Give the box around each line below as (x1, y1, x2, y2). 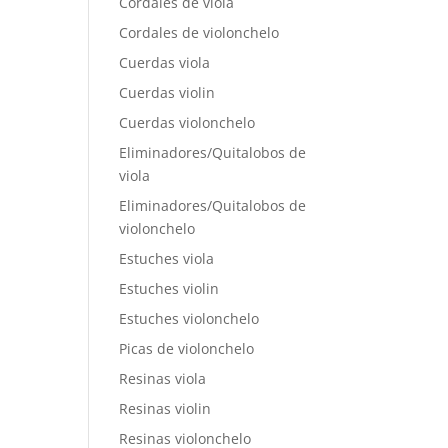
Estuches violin (119, 279, 220, 298)
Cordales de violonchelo (119, 23, 280, 42)
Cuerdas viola (119, 53, 211, 72)
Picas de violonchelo (119, 339, 255, 358)
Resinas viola (119, 369, 207, 388)
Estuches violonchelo (119, 309, 260, 328)
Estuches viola (119, 249, 215, 268)
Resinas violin (119, 399, 212, 418)
